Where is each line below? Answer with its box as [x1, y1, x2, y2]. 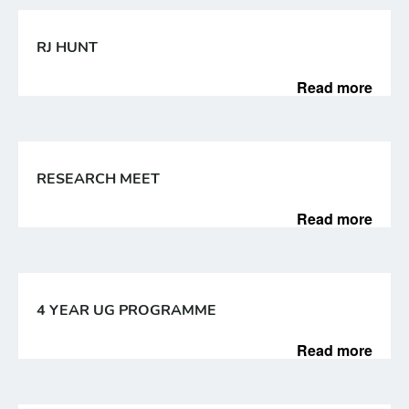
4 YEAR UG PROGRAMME [37, 300, 216, 320]
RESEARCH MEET [37, 169, 160, 189]
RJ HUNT [37, 37, 98, 58]
